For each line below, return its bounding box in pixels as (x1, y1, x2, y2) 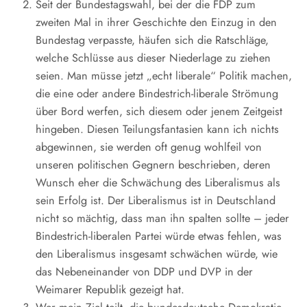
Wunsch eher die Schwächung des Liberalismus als (36, 175, 280, 191)
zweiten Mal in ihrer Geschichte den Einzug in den (36, 14, 277, 30)
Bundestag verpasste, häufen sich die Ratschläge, (36, 32, 269, 48)
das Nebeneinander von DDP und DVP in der (36, 264, 253, 280)
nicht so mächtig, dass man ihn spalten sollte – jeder (36, 210, 289, 226)
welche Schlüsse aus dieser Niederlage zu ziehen (36, 50, 271, 66)
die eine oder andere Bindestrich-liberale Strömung (36, 86, 278, 101)
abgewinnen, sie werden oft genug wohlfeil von (36, 139, 262, 155)
